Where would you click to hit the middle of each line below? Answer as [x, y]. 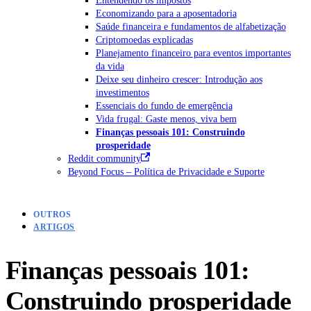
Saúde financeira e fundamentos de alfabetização [191, 26]
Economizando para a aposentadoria [166, 13]
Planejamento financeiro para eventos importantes [193, 52]
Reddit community [104, 158]
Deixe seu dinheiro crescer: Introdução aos [179, 79]
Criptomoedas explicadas [144, 39]
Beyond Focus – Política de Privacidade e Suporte [166, 171]
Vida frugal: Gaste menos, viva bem [166, 118]
